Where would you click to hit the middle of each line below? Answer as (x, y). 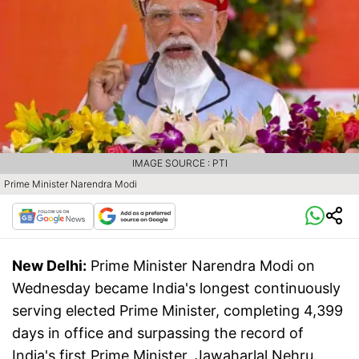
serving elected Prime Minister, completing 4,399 (177, 311)
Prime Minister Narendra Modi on (203, 266)
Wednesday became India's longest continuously (176, 288)
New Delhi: (49, 266)
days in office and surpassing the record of (158, 333)
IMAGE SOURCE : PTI (179, 163)
